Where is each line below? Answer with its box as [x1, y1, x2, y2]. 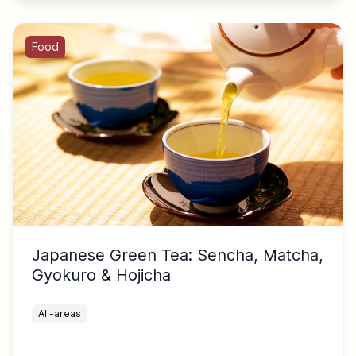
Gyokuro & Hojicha [32, 265, 171, 285]
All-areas [38, 308, 81, 320]
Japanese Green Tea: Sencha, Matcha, [32, 246, 323, 265]
